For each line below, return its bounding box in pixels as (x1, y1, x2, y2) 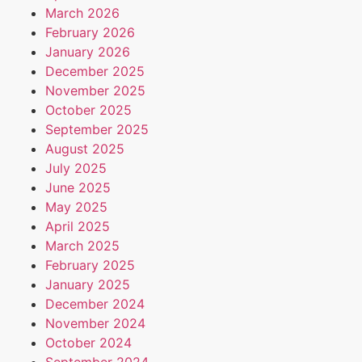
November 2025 (45, 82, 145, 99)
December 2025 (45, 63, 145, 80)
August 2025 (45, 141, 124, 158)
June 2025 (45, 179, 111, 196)
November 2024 (45, 315, 145, 332)
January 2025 (45, 276, 130, 293)
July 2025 (45, 160, 107, 177)
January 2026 (45, 44, 130, 61)
